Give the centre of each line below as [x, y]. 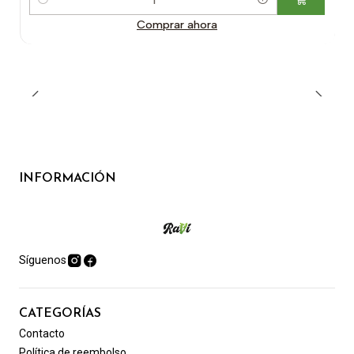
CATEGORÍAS [60, 314]
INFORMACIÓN [68, 179]
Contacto [42, 334]
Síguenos [43, 261]
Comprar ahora [177, 25]
